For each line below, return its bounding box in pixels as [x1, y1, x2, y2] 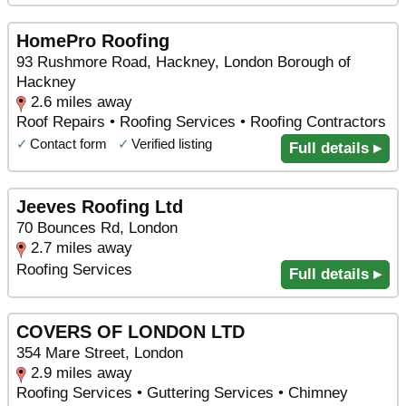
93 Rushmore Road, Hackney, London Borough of [16, 53, 351, 72]
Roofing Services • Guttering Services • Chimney [16, 384, 348, 402]
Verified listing [131, 136, 212, 152]
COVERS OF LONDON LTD [16, 322, 245, 343]
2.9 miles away [31, 364, 132, 382]
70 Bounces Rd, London [16, 218, 178, 237]
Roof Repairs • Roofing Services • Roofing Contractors [16, 113, 386, 131]
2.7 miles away [31, 238, 132, 256]
